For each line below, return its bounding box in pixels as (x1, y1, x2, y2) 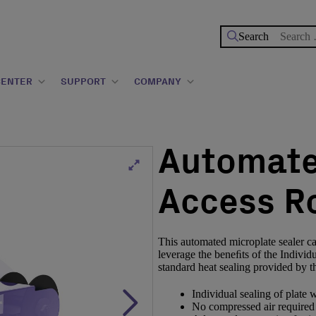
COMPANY (134, 75, 181, 87)
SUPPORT (61, 75, 106, 87)
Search (279, 30, 310, 42)
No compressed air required (192, 300, 315, 312)
